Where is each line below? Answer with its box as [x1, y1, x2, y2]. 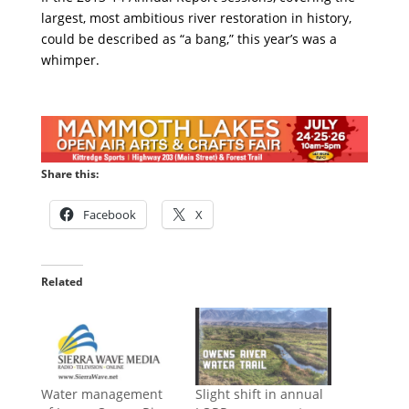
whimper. [40, 51, 100, 69]
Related [40, 274, 83, 290]
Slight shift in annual [194, 385, 323, 404]
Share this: [40, 166, 99, 183]
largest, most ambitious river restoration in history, [40, 9, 351, 27]
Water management [40, 385, 163, 404]
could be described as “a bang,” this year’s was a [40, 30, 337, 48]
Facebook [82, 206, 136, 224]
